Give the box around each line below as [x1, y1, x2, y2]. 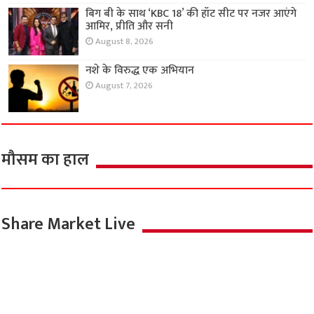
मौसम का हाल [1, 146, 90, 175]
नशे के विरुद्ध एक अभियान [86, 61, 195, 81]
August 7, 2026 [95, 78, 153, 94]
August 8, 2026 [95, 34, 154, 49]
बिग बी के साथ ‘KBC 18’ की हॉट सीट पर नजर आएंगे [86, 4, 297, 23]
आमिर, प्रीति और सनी [86, 16, 174, 36]
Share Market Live [1, 210, 136, 239]
